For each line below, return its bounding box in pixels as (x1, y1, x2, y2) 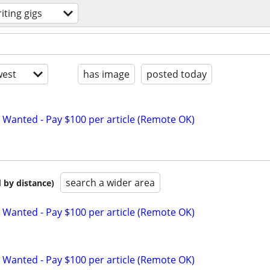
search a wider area (66, 176, 155, 189)
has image (83, 67, 130, 81)
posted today (146, 67, 207, 81)
